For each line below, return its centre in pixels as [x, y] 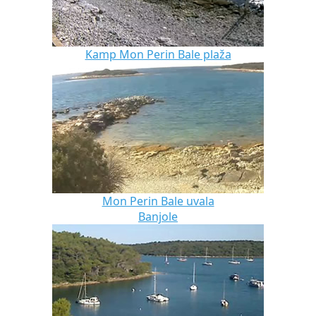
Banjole [158, 217]
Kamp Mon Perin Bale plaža [158, 55]
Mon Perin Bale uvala [158, 201]
